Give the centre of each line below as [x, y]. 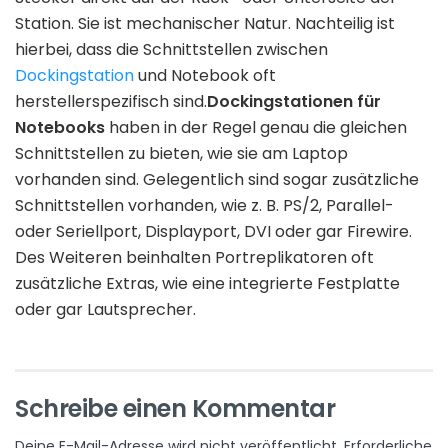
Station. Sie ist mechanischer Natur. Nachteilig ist [205, 23]
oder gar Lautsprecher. [105, 309]
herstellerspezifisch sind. [111, 101]
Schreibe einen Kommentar [175, 408]
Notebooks [60, 127]
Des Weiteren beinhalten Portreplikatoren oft [194, 257]
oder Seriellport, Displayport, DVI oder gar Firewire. [213, 231]
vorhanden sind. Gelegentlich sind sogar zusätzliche [217, 179]
